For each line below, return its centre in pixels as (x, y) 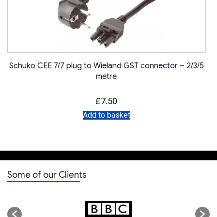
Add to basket (106, 115)
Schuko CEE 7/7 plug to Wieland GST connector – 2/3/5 (106, 66)
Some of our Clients (47, 175)
